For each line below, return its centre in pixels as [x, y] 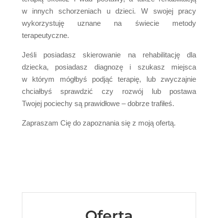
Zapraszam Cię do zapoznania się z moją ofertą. [99, 123]
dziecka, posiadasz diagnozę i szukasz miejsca [109, 67]
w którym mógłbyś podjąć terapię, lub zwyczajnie [109, 79]
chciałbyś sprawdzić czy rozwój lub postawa [109, 91]
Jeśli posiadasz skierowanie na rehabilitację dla [109, 54]
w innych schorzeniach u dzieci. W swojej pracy [109, 11]
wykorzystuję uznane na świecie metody [109, 23]
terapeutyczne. [45, 35]
